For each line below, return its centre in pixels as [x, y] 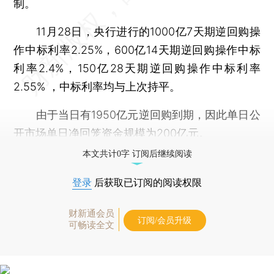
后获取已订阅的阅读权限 [147, 182]
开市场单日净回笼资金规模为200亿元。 [112, 133]
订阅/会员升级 [165, 220]
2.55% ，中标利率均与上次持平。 [97, 86]
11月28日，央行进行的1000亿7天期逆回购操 [137, 31]
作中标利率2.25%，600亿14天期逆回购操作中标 [137, 50]
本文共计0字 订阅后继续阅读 [137, 154]
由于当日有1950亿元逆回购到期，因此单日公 [137, 114]
